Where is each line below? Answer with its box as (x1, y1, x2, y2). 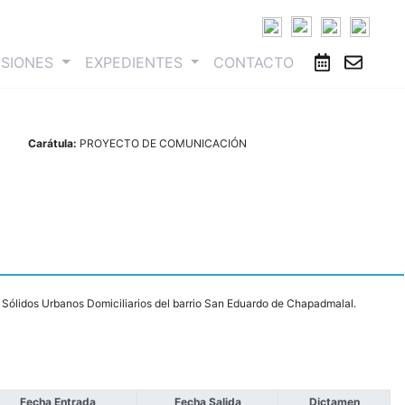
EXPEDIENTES (84, 53, 187, 72)
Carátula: (27, 137, 80, 151)
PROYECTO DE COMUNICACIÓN (79, 137, 247, 151)
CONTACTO (213, 53, 295, 72)
